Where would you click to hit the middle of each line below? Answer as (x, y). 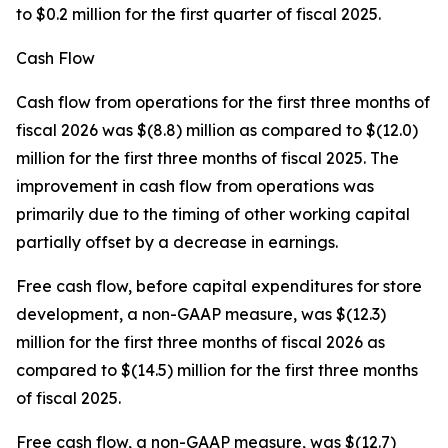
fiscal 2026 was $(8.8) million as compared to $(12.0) (217, 130)
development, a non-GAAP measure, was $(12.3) (201, 314)
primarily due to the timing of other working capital (213, 214)
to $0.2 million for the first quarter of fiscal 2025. (198, 14)
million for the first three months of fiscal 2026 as (200, 342)
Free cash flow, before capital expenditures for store (219, 286)
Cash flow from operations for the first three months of (223, 102)
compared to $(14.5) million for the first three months (217, 370)
